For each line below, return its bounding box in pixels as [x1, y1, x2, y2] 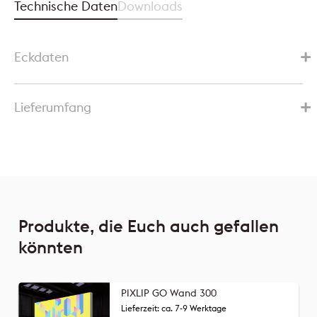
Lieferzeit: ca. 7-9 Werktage [121, 302, 226, 313]
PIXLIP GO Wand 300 [121, 286, 217, 299]
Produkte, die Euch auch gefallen [18, 214, 279, 236]
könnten [18, 236, 83, 258]
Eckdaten [14, 48, 69, 65]
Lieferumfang [14, 98, 91, 115]
